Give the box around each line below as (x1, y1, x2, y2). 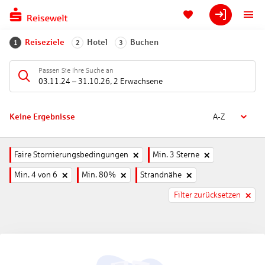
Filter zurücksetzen (174, 190, 241, 199)
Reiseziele (25, 38, 64, 47)
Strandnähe (140, 170, 182, 179)
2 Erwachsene (114, 76, 163, 86)
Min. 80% (82, 170, 116, 179)
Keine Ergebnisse (9, 112, 75, 121)
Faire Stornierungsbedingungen (14, 150, 128, 159)
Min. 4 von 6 (14, 170, 57, 179)
